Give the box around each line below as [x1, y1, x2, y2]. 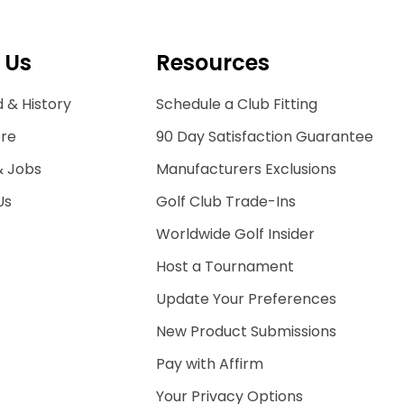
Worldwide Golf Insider [156, 224, 315, 244]
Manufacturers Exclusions [156, 159, 336, 179]
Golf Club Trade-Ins [156, 191, 296, 212]
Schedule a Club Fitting [156, 94, 317, 115]
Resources [156, 48, 270, 78]
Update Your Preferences [156, 289, 336, 309]
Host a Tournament [156, 256, 294, 277]
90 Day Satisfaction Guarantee [156, 126, 373, 147]
